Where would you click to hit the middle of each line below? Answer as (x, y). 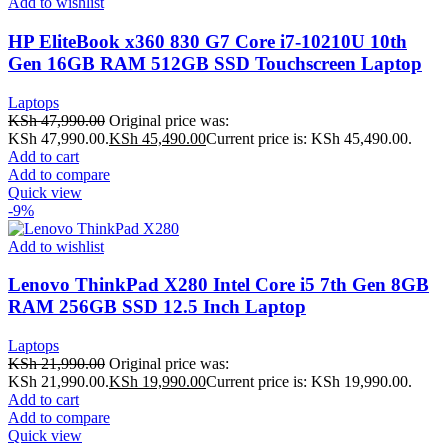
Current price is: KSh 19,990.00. (309, 382)
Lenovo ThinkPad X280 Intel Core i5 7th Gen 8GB (218, 285)
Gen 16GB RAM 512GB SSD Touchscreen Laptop (215, 63)
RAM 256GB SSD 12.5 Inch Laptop (157, 307)
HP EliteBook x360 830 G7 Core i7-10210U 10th (207, 41)
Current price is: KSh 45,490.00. (309, 138)
